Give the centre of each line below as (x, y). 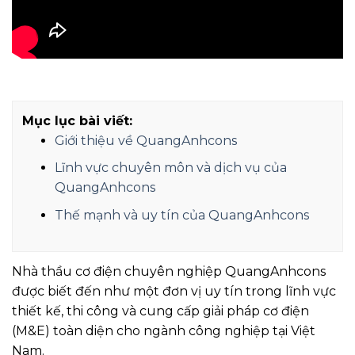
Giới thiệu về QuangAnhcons (145, 140)
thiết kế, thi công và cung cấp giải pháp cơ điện (160, 311)
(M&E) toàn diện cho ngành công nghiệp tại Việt (164, 330)
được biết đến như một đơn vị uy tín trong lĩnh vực (174, 291)
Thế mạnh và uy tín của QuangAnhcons (181, 216)
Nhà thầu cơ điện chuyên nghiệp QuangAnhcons (169, 271)
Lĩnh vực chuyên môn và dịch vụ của (170, 168)
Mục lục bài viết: (77, 120)
